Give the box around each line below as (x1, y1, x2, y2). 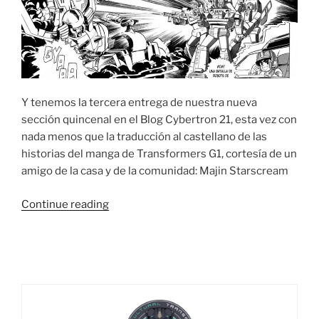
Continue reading (21, 197, 109, 211)
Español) (108, 265, 151, 278)
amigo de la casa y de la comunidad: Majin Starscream (21, 164, 288, 177)
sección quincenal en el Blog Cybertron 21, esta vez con (21, 113, 297, 126)
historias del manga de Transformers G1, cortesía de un (21, 147, 297, 160)
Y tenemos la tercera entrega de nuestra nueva (21, 96, 257, 109)
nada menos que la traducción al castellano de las (21, 130, 267, 143)
